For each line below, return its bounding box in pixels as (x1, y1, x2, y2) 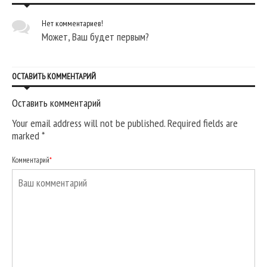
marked (12, 128, 42, 142)
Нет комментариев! (42, 17, 103, 29)
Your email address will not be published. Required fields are (12, 116, 238, 130)
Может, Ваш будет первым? (42, 29, 149, 44)
